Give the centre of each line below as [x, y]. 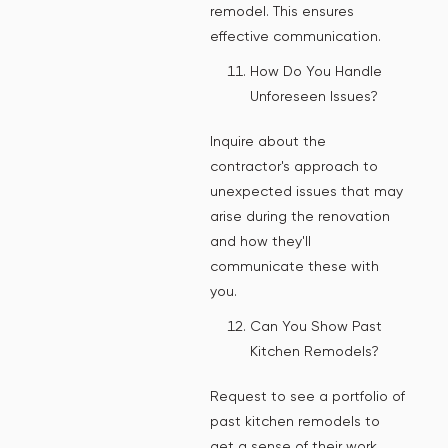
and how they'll [260, 240]
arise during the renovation [300, 215]
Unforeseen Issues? [314, 95]
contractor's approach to [294, 165]
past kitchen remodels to [295, 420]
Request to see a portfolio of [307, 395]
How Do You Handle [316, 70]
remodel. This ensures [282, 10]
